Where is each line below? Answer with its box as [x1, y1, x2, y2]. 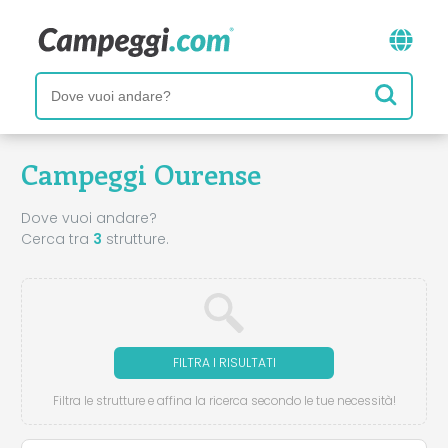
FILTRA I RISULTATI [172, 353, 276, 371]
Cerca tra [21, 228, 93, 249]
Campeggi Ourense [21, 155, 261, 192]
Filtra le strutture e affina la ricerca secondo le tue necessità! [52, 392, 396, 409]
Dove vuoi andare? [21, 207, 157, 228]
